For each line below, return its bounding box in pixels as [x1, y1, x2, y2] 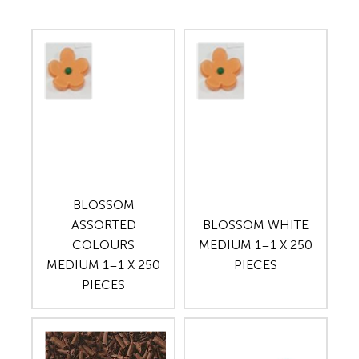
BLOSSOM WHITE [203, 216, 309, 232]
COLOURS [72, 236, 135, 252]
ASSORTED [71, 216, 136, 232]
